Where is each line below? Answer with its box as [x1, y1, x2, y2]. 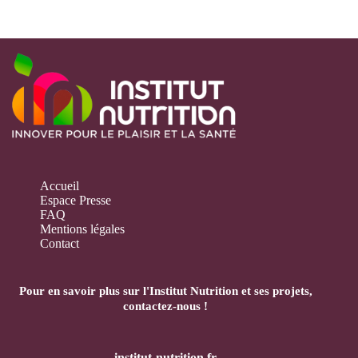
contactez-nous [123, 299, 201, 313]
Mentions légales [40, 222, 125, 237]
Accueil [40, 179, 79, 193]
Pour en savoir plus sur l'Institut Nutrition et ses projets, [18, 284, 312, 298]
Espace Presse [40, 193, 111, 208]
